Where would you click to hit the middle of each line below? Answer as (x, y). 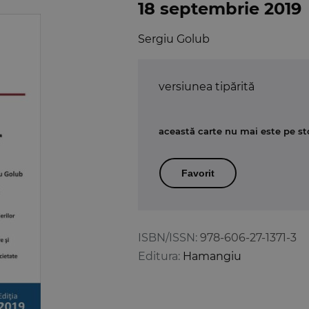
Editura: (159, 256)
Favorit (198, 173)
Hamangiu (212, 256)
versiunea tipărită (207, 86)
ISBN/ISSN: (168, 237)
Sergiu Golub (174, 39)
